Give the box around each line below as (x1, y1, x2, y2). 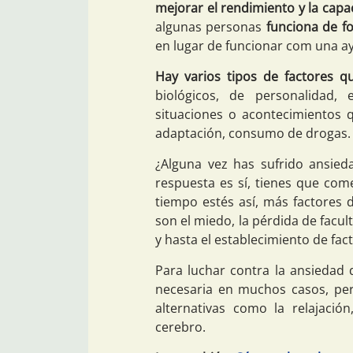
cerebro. (155, 318, 206, 336)
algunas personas (155, 18, 266, 36)
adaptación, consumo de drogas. (155, 124, 351, 143)
